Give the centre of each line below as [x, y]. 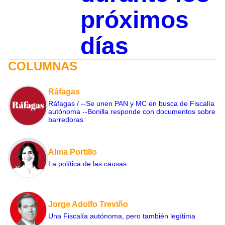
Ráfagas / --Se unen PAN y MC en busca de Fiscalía [131, 103]
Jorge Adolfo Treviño [88, 204]
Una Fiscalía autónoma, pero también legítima [122, 216]
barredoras [66, 119]
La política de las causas [87, 163]
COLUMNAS [43, 66]
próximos [134, 20]
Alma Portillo [73, 152]
